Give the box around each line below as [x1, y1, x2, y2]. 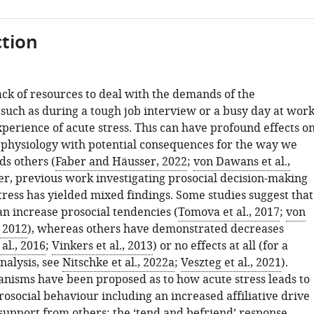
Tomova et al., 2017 [177, 204, 280, 221]
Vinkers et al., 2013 [51, 238, 153, 254]
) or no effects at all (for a [152, 238, 288, 254]
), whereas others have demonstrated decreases [27, 221, 284, 238]
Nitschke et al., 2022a [62, 254, 175, 271]
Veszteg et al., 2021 [180, 254, 281, 271]
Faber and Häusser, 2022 [55, 153, 187, 170]
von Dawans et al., [193, 153, 290, 170]
